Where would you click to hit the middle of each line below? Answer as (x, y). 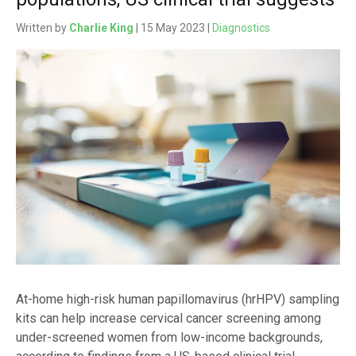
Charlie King (101, 28)
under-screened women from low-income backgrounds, (169, 337)
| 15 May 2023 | (173, 28)
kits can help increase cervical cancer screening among (168, 318)
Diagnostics (241, 28)
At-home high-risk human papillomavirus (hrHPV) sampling (178, 299)
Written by (43, 28)
